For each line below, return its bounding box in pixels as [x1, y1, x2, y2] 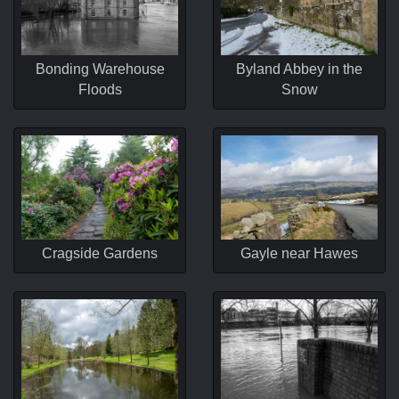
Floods [77, 81, 122, 97]
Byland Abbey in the [236, 61, 362, 77]
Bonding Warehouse [35, 61, 165, 77]
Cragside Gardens [42, 245, 158, 261]
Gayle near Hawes [240, 246, 358, 262]
